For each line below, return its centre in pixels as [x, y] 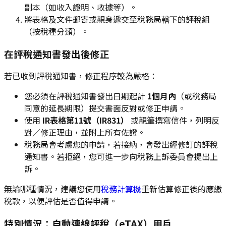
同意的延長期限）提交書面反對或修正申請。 [105, 108]
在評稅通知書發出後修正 [57, 53]
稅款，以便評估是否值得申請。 [61, 201]
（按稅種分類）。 [56, 31]
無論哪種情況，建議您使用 [52, 189]
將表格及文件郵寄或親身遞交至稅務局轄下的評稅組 [117, 19]
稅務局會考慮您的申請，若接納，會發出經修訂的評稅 [121, 145]
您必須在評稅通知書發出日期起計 [86, 96]
